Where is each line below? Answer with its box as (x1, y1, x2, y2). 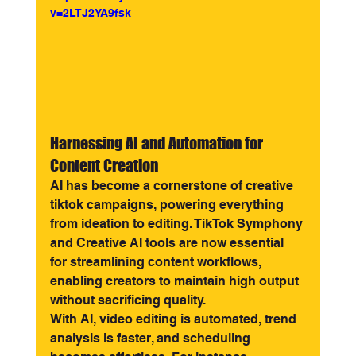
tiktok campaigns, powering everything (49, 197, 287, 213)
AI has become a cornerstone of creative (49, 178, 296, 194)
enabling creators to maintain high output (49, 273, 302, 289)
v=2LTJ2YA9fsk (49, 6, 131, 19)
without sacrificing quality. (49, 292, 206, 308)
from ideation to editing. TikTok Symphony (49, 216, 306, 232)
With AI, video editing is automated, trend (49, 311, 300, 327)
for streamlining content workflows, (49, 254, 265, 270)
